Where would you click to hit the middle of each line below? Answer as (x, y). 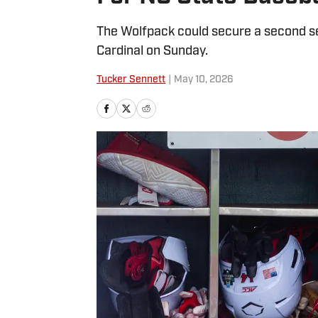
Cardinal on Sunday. (152, 51)
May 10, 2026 (204, 80)
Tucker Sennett (131, 80)
